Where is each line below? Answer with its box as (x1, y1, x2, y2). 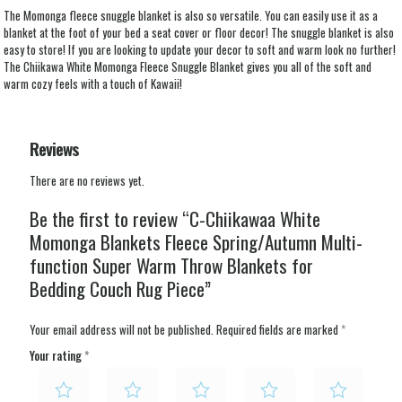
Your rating (30, 346, 84, 365)
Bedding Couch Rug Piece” (30, 275, 211, 303)
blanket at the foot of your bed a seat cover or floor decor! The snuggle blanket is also (4, 23, 395, 42)
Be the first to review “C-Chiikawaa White (30, 205, 320, 233)
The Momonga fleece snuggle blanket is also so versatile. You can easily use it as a (4, 6, 379, 25)
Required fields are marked (216, 320, 341, 339)
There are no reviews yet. (30, 171, 144, 190)
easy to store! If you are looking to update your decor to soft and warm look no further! (4, 40, 397, 59)
